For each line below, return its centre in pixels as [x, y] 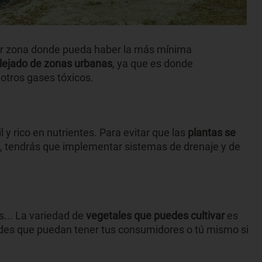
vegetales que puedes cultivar [156, 215]
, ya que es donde [153, 63]
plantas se [212, 132]
